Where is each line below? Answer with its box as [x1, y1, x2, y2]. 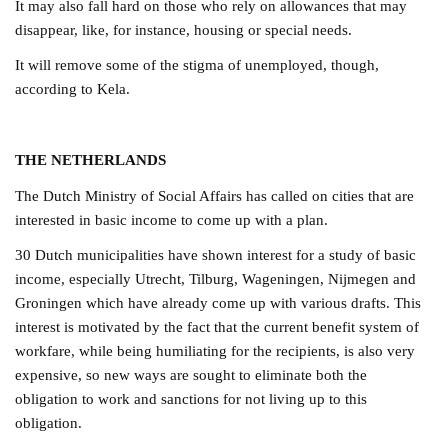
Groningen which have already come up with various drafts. [15, 294, 395, 312]
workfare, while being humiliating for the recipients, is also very [15, 342, 416, 360]
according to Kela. [15, 80, 131, 98]
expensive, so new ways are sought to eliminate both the [15, 366, 368, 384]
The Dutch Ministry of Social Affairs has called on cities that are [15, 186, 415, 204]
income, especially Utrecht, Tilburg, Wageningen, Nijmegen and [15, 270, 417, 288]
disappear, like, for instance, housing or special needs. [15, 21, 353, 39]
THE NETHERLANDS [15, 151, 167, 169]
